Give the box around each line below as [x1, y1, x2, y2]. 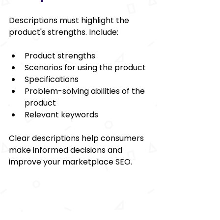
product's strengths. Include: [9, 26, 118, 38]
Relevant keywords [25, 109, 98, 120]
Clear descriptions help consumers [9, 132, 146, 144]
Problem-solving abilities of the [25, 85, 147, 97]
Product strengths [25, 50, 95, 61]
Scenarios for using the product [25, 61, 146, 73]
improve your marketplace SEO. [9, 156, 132, 167]
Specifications [25, 73, 79, 85]
